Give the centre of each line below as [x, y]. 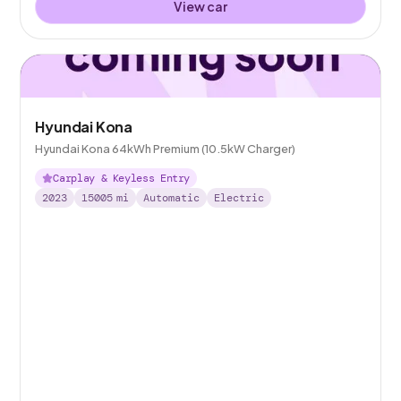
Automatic [172, 197]
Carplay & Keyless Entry [122, 178]
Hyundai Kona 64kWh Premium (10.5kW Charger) [166, 148]
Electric [239, 197]
